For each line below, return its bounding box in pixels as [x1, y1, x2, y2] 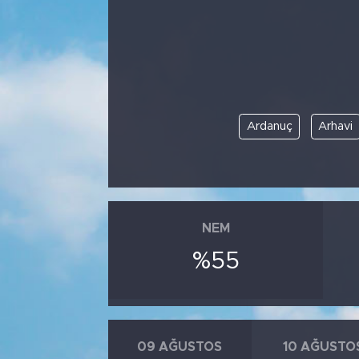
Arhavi [318, 119, 353, 132]
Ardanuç [246, 119, 292, 132]
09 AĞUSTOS [137, 341, 223, 354]
